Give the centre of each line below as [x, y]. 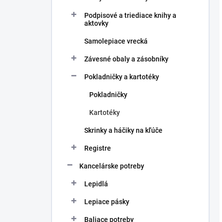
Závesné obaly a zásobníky [126, 59]
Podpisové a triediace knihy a [130, 15]
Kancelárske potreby [112, 166]
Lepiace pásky [107, 202]
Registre [98, 148]
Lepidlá [96, 184]
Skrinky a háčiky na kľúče [123, 130]
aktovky [96, 23]
